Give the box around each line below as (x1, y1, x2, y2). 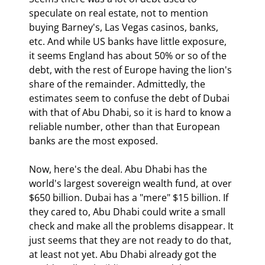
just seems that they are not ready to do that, (29, 233, 234, 247)
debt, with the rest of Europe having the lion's (29, 63, 234, 76)
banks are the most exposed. (29, 134, 158, 147)
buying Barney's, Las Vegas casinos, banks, (29, 20, 221, 34)
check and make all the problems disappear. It (29, 219, 236, 232)
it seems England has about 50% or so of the (29, 49, 229, 62)
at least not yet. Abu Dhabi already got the (29, 247, 219, 261)
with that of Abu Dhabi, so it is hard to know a (29, 105, 234, 119)
